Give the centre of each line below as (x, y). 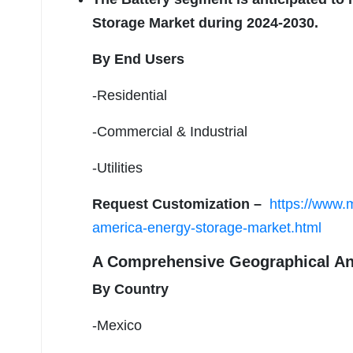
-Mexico (117, 326)
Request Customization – (181, 204)
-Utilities (117, 168)
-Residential (130, 96)
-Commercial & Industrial (170, 132)
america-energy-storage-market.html (207, 228)
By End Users (138, 59)
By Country (130, 290)
